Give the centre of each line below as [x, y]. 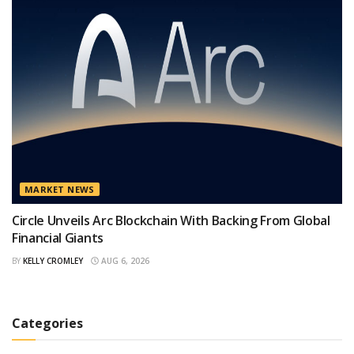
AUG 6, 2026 [124, 260]
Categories [47, 323]
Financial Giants [58, 237]
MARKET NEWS [60, 189]
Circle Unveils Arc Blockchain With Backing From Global [171, 220]
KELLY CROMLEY [53, 260]
